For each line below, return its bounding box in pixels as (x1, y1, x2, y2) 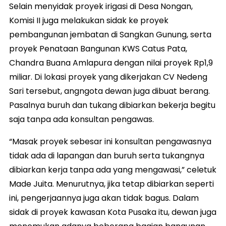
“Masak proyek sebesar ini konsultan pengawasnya (9, 135, 211, 147)
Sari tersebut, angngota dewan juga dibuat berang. (9, 85, 210, 97)
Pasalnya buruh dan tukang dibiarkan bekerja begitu (9, 99, 215, 111)
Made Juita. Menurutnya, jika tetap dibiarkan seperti (9, 178, 214, 190)
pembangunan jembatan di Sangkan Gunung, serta (9, 28, 211, 40)
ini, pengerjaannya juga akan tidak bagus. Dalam (9, 192, 199, 204)
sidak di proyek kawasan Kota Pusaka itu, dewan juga (9, 206, 216, 218)
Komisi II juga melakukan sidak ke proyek (9, 14, 168, 26)
